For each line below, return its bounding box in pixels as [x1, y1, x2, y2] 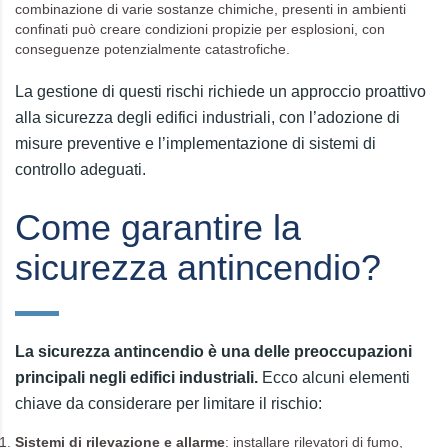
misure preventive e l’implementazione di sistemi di [15, 135, 376, 152]
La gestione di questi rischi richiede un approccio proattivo [15, 83, 426, 100]
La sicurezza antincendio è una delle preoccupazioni [15, 343, 412, 360]
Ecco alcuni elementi [262, 369, 410, 386]
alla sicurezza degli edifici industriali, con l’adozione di [15, 109, 400, 126]
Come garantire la [15, 207, 301, 248]
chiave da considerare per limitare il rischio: [15, 395, 322, 412]
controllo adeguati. [15, 161, 146, 178]
